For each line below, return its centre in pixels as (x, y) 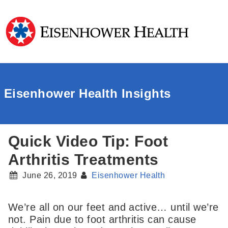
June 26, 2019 (50, 175)
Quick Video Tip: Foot (88, 141)
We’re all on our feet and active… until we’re (113, 207)
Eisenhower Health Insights (88, 93)
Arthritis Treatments (83, 160)
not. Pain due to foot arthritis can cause (102, 220)
